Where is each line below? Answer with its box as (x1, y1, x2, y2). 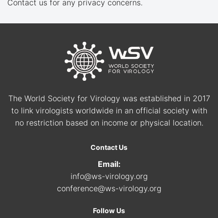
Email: (97, 159, 121, 169)
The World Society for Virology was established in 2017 (8, 93, 210, 104)
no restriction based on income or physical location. (15, 118, 203, 128)
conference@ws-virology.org (56, 183, 162, 194)
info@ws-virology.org (70, 171, 148, 182)
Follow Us (93, 206, 125, 215)
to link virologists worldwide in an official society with (11, 106, 207, 116)
